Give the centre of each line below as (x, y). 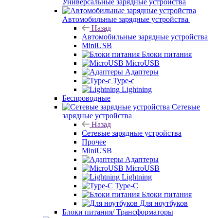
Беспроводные (86, 98)
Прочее (94, 142)
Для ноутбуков (164, 203)
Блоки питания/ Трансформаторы (118, 212)
